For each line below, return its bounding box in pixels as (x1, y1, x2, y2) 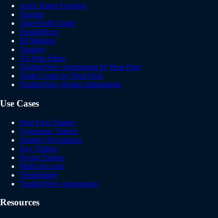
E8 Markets (19, 36, 55, 45)
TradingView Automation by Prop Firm (19, 63, 141, 72)
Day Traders (19, 144, 57, 153)
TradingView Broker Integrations (19, 80, 121, 89)
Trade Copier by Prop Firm (19, 72, 103, 80)
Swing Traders (19, 153, 64, 162)
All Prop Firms (19, 54, 65, 63)
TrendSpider (19, 170, 57, 179)
